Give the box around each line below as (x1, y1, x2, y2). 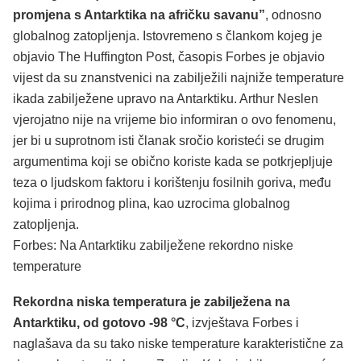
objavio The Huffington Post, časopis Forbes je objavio (13, 50, 325, 64)
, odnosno (265, 8, 322, 23)
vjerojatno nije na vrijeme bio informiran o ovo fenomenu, (13, 113, 336, 127)
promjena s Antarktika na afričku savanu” (13, 8, 265, 23)
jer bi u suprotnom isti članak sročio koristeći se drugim (13, 134, 324, 148)
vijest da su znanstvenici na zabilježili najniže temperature (13, 71, 344, 85)
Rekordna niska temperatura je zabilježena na (13, 294, 290, 309)
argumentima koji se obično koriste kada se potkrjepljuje (13, 155, 333, 169)
